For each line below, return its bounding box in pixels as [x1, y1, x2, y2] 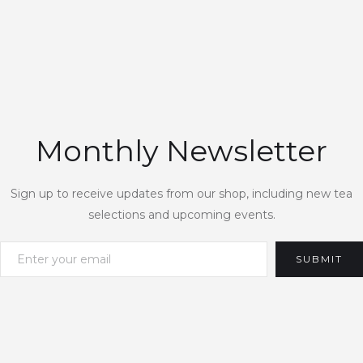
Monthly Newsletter [36, 132, 327, 169]
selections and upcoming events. [88, 207, 275, 222]
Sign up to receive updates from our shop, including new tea [11, 186, 352, 201]
